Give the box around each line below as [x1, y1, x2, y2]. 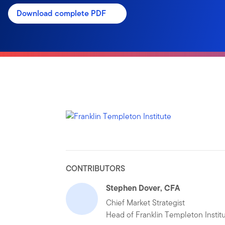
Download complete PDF [17, 8, 106, 19]
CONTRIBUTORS [66, 162, 126, 174]
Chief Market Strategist [106, 196, 185, 208]
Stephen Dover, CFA [106, 181, 180, 194]
